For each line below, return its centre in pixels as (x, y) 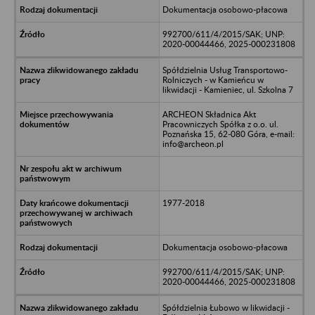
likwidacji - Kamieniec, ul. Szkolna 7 (227, 89)
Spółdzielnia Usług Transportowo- (225, 70)
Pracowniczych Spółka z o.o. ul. (220, 124)
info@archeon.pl (193, 143)
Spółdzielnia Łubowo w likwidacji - (226, 307)
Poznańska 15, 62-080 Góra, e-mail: (228, 134)
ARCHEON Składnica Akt (209, 114)
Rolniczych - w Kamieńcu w (213, 79)
